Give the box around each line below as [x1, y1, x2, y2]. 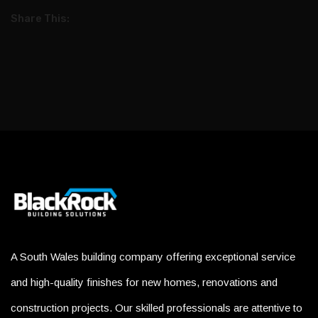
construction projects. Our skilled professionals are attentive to [11, 302, 302, 314]
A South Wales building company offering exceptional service [11, 251, 295, 263]
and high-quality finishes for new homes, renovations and [11, 276, 278, 288]
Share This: [11, 12, 70, 25]
